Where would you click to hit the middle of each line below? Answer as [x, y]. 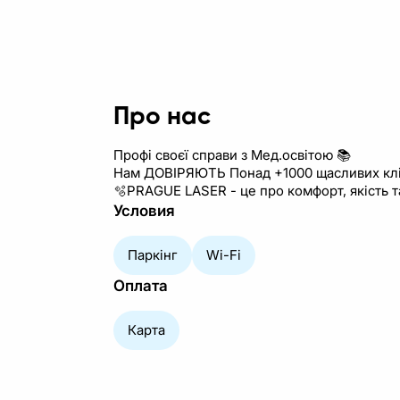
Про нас [162, 117]
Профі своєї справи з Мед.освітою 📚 [232, 155]
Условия [144, 211]
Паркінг [153, 255]
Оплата [141, 286]
